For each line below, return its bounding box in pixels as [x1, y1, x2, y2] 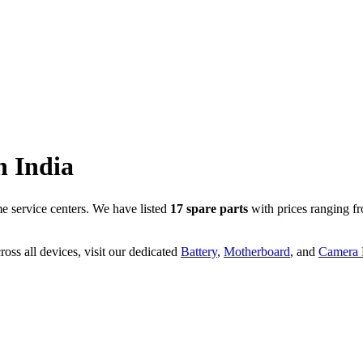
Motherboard [224, 244, 290, 258]
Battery [181, 244, 217, 258]
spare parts [183, 201, 248, 216]
